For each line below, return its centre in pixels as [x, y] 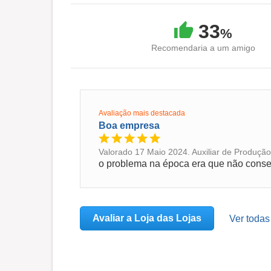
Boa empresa [129, 126]
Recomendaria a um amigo [203, 48]
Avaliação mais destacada [142, 113]
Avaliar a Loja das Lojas [147, 218]
